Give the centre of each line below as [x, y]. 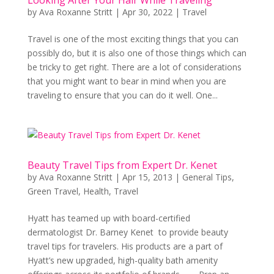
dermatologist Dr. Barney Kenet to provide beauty [128, 232]
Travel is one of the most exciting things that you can [133, 39]
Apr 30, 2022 [147, 12]
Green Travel [53, 191]
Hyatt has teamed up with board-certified [109, 218]
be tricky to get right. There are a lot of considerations [134, 67]
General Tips [207, 177]
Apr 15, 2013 [147, 177]
